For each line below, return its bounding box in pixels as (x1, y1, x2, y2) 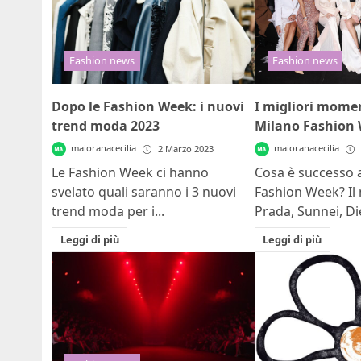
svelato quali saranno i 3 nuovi (52, 183, 236, 201)
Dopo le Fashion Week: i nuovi (52, 98, 244, 116)
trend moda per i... (52, 202, 164, 221)
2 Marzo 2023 (158, 143, 214, 156)
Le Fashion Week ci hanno (52, 164, 209, 182)
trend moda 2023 (52, 117, 160, 135)
